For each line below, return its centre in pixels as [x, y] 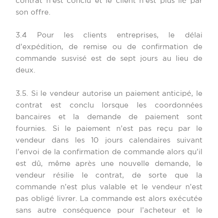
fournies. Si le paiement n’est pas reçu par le [109, 128]
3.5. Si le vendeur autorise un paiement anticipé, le [109, 93]
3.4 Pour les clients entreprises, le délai [109, 36]
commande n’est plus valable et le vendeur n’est [109, 187]
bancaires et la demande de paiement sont [109, 117]
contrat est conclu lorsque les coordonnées [109, 105]
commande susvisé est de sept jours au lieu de [109, 59]
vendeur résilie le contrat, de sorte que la [109, 175]
